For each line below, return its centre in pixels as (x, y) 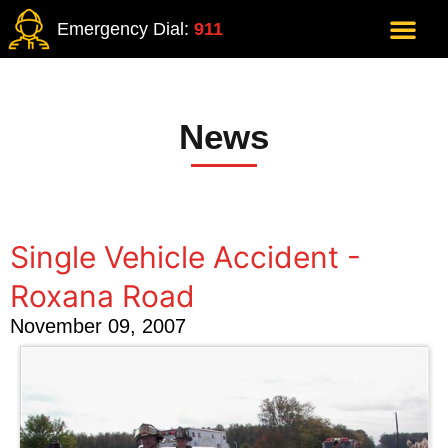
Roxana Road (102, 296)
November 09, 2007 (98, 326)
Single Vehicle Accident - (185, 257)
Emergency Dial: (125, 29)
